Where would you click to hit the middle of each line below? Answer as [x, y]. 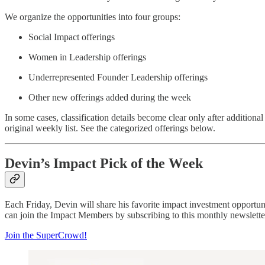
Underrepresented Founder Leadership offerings [118, 77]
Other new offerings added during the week [110, 97]
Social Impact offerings [72, 37]
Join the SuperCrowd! [46, 235]
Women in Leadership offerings [87, 57]
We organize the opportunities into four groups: [93, 17]
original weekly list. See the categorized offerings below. [110, 128]
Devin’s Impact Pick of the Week [104, 164]
